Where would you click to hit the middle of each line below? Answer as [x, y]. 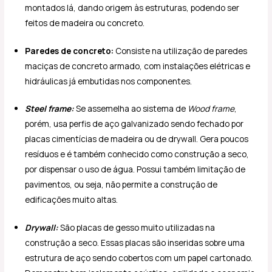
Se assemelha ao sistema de [131, 109]
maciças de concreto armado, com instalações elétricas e [138, 66]
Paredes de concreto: [70, 50]
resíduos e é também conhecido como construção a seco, [137, 154]
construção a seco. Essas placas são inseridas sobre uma [135, 242]
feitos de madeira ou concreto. [85, 23]
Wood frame [211, 109]
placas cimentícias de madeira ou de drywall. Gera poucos [137, 139]
